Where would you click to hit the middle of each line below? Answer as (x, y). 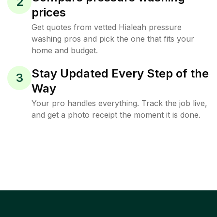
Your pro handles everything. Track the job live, (119, 103)
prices (49, 12)
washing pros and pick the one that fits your (113, 39)
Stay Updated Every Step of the (120, 73)
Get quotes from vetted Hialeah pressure (107, 27)
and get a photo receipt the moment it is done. (116, 115)
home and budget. (65, 50)
